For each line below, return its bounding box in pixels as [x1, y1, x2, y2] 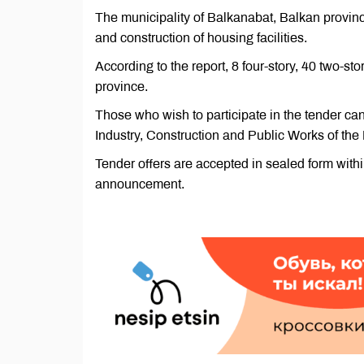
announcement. [95, 177, 184, 191]
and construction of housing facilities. [95, 31, 307, 45]
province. [95, 80, 148, 93]
